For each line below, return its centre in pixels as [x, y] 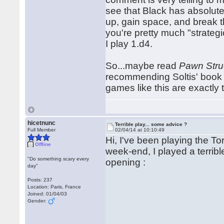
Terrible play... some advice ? [151, 124]
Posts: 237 [40, 180]
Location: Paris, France [54, 187]
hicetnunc [42, 123]
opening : [126, 162]
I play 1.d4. [129, 44]
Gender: [38, 201]
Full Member [42, 130]
